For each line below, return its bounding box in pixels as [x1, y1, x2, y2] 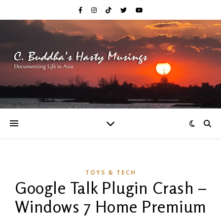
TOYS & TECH [85, 168, 136, 177]
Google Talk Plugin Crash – [15, 178, 206, 198]
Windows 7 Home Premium [14, 197, 207, 217]
